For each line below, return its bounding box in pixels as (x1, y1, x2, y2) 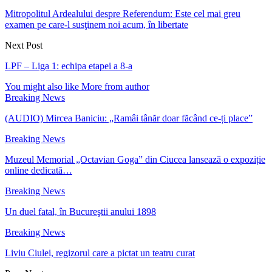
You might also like (5, 81, 79, 92)
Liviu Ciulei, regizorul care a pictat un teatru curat (5, 247, 195, 258)
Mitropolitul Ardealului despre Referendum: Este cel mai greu (5, 8, 240, 19)
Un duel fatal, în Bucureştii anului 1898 (5, 206, 156, 217)
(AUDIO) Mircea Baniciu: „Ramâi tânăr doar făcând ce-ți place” (5, 112, 253, 123)
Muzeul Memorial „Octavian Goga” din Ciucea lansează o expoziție (5, 154, 265, 165)
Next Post (5, 39, 42, 50)
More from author (81, 81, 149, 92)
